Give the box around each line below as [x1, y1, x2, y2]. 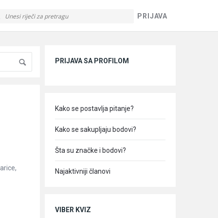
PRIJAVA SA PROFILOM [55, 57, 129, 65]
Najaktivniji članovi [55, 167, 110, 175]
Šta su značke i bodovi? [55, 146, 126, 154]
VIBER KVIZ [55, 206, 91, 214]
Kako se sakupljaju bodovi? [55, 126, 136, 133]
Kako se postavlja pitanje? [55, 105, 134, 112]
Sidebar [44, 33, 86, 47]
